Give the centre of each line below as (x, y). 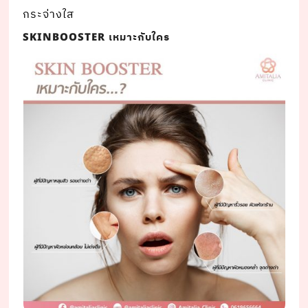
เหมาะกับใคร (138, 38)
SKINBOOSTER (64, 38)
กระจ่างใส (49, 15)
